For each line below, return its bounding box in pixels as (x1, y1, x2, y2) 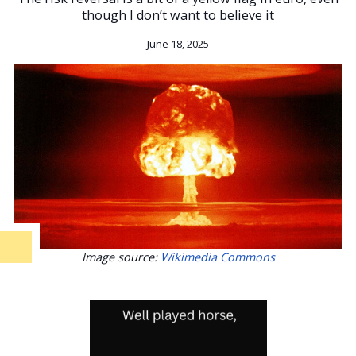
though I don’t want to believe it (82, 6, 274, 24)
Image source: (81, 249, 161, 265)
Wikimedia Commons (160, 249, 275, 265)
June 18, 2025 (147, 37, 209, 51)
